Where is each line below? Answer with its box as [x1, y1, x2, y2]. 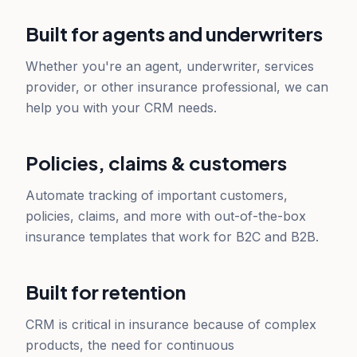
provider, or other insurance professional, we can [25, 79, 328, 95]
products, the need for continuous [25, 337, 234, 353]
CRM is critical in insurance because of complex [25, 316, 316, 332]
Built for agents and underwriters [25, 22, 323, 45]
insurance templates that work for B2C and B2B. [25, 229, 319, 245]
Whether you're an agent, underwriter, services [25, 58, 314, 74]
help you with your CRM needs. [25, 100, 217, 116]
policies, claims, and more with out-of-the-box [25, 208, 306, 224]
